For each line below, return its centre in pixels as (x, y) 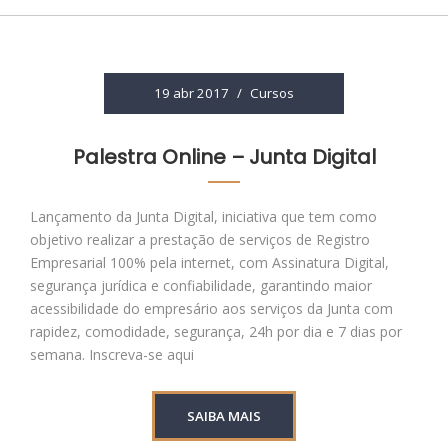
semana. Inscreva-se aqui (112, 354)
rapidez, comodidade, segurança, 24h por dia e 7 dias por (216, 331)
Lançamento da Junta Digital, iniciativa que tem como (203, 216)
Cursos (272, 93)
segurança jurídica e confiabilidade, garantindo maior (201, 285)
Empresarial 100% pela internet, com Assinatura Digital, (209, 262)
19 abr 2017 (191, 93)
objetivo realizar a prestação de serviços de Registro (200, 239)
